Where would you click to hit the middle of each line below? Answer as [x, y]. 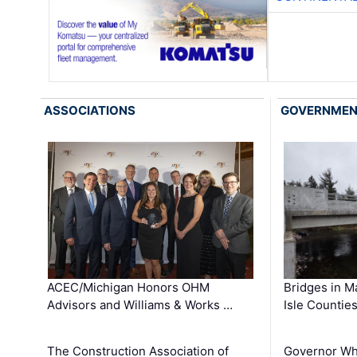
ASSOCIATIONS [90, 110]
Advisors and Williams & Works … [140, 304]
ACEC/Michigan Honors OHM [129, 287]
